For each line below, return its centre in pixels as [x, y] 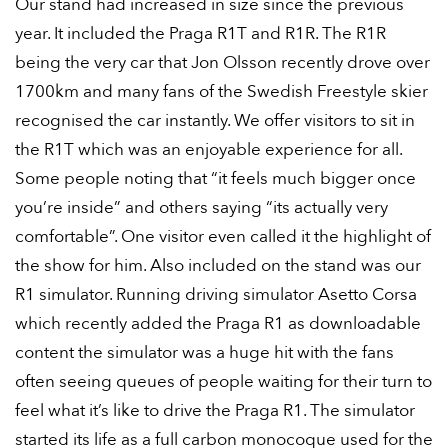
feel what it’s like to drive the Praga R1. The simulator [215, 410]
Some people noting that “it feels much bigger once [215, 178]
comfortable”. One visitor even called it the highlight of [223, 236]
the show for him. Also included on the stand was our [218, 265]
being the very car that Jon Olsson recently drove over [222, 62]
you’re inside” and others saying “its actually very [201, 207]
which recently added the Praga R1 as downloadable [218, 323]
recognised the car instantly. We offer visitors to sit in [215, 120]
